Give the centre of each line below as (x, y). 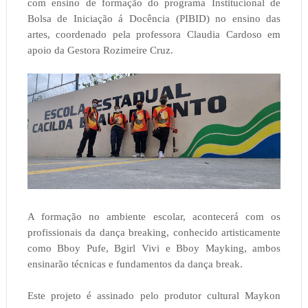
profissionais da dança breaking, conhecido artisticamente (154, 232)
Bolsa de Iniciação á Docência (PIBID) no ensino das (154, 18)
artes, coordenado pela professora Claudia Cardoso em (154, 34)
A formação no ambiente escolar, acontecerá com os (154, 216)
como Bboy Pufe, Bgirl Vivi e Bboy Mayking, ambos (154, 248)
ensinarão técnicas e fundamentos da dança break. (135, 264)
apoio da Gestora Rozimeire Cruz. (100, 50)
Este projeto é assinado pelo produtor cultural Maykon (154, 295)
